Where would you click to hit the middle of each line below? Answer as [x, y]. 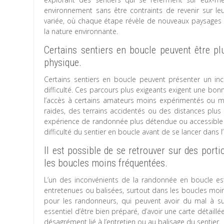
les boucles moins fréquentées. [106, 163]
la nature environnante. [81, 31]
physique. [63, 62]
